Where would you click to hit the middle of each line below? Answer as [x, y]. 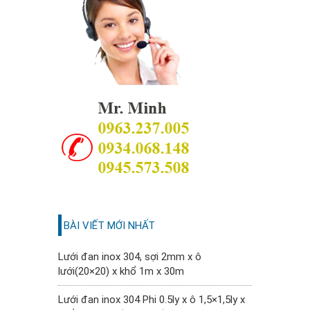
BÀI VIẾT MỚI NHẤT [109, 226]
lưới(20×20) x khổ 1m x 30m [121, 272]
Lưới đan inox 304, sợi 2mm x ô [130, 257]
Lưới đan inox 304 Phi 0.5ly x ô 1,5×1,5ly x [152, 300]
